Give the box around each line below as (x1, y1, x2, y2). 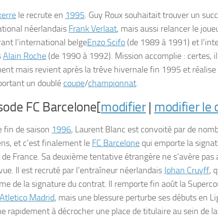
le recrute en (16, 10, 65, 20)
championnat (88, 78, 136, 89)
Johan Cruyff (164, 165, 209, 176)
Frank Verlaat (69, 23, 117, 34)
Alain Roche (3, 51, 46, 61)
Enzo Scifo (87, 37, 125, 48)
